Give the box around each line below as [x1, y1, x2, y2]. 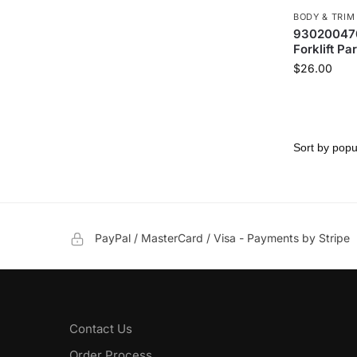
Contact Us [69, 321, 132, 337]
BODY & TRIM [292, 11, 355, 22]
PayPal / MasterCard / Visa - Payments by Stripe [95, 231, 350, 245]
